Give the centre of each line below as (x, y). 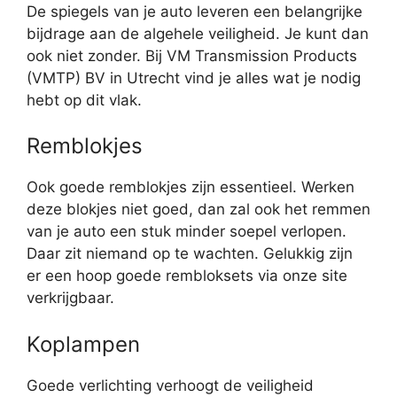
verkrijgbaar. (70, 298)
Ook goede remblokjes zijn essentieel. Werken (191, 187)
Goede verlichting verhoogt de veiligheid (170, 385)
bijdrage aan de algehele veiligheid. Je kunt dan (198, 33)
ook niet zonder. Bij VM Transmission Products (192, 55)
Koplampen (83, 344)
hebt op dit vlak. (84, 100)
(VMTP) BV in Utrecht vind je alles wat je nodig (194, 78)
